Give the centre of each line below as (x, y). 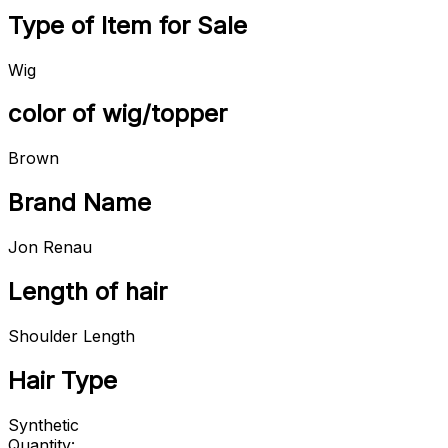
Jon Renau (50, 247)
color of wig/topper (117, 114)
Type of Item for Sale (127, 25)
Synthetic (43, 424)
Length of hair (87, 292)
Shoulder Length (71, 335)
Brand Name (79, 203)
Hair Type (62, 380)
